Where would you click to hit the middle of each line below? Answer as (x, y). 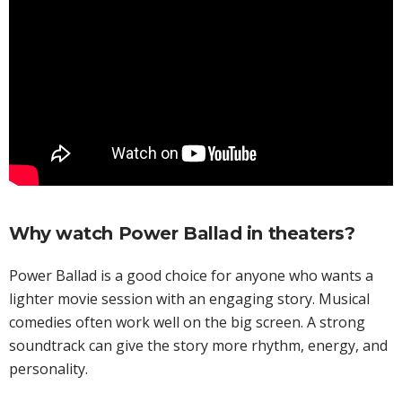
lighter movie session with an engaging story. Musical (189, 299)
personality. (48, 369)
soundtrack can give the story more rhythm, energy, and (198, 346)
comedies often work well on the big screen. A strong (187, 323)
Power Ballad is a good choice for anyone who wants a (191, 276)
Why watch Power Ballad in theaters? (182, 234)
